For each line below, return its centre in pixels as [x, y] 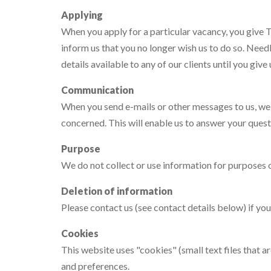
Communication [97, 90]
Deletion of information [117, 191]
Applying [82, 15]
